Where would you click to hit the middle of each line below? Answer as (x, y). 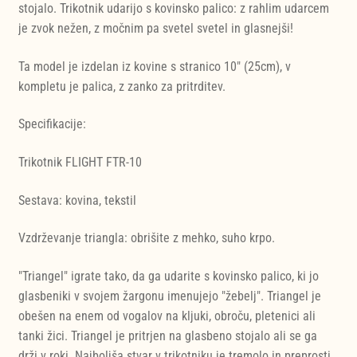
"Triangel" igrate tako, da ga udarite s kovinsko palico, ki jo (168, 276)
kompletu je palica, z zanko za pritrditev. (122, 86)
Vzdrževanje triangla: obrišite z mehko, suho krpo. (146, 238)
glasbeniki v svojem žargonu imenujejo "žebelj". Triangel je (169, 296)
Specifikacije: (52, 124)
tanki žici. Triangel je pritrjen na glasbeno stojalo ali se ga (167, 335)
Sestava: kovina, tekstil (77, 200)
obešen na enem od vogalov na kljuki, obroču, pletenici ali (167, 316)
